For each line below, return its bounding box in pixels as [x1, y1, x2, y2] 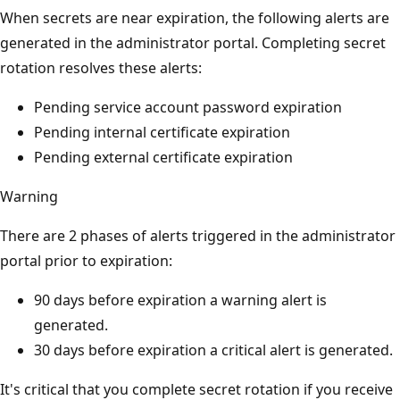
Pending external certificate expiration [34, 146, 293, 167]
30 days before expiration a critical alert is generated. [34, 339, 393, 360]
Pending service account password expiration [34, 96, 342, 117]
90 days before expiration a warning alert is [34, 289, 327, 310]
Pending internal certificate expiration [34, 121, 290, 142]
